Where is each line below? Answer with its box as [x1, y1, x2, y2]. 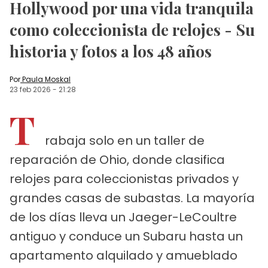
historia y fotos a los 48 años [10, 40, 212, 62]
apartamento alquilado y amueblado [10, 246, 237, 264]
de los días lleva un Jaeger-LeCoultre [10, 208, 237, 226]
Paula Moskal [22, 74, 71, 84]
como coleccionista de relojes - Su [10, 19, 255, 40]
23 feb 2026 [10, 84, 51, 95]
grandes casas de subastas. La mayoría [10, 189, 255, 206]
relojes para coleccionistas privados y [10, 170, 239, 187]
